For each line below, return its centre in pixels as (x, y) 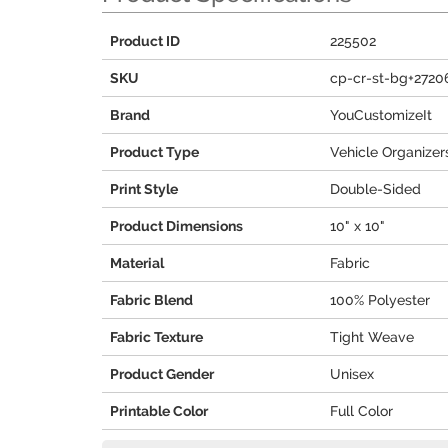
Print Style (144, 189)
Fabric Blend (151, 300)
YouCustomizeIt (381, 115)
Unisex (352, 374)
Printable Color (159, 411)
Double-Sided (375, 189)
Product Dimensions (176, 226)
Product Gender (162, 374)
